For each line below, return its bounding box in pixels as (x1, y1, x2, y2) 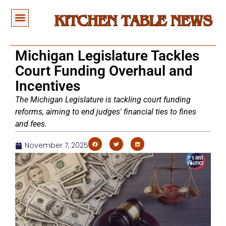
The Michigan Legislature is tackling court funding (15, 95, 191, 105)
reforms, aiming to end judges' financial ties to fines (15, 107, 196, 117)
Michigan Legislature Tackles (15, 47, 199, 65)
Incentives (15, 78, 80, 95)
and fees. (15, 119, 47, 129)
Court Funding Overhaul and (15, 63, 193, 80)
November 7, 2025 (25, 140, 88, 151)
